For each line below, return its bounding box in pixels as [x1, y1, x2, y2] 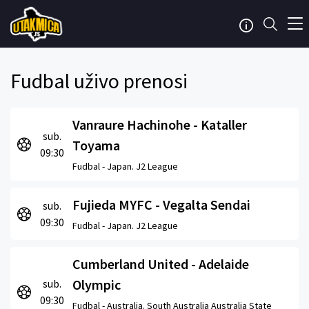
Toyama [72, 137, 120, 154]
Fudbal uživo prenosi [10, 68, 188, 94]
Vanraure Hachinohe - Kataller [72, 116, 247, 133]
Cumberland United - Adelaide [72, 255, 249, 272]
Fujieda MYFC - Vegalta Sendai [72, 196, 250, 213]
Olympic [72, 276, 121, 293]
